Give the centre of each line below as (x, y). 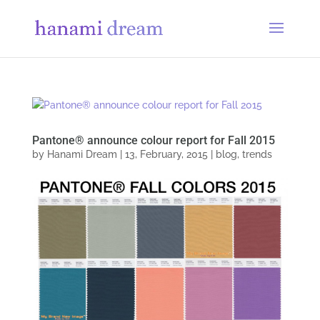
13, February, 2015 (166, 154)
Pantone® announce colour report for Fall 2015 (153, 140)
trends (257, 154)
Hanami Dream (82, 154)
